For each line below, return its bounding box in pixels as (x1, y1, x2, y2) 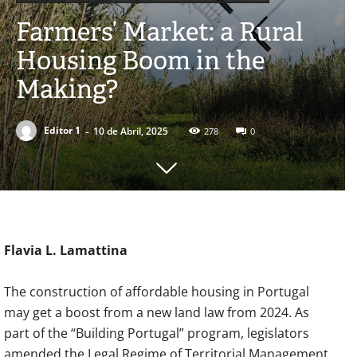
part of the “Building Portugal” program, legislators (4, 324, 309, 342)
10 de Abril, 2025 (93, 124, 168, 138)
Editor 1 (44, 124, 80, 138)
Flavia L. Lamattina (4, 241, 127, 259)
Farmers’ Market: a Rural (16, 14, 304, 49)
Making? (16, 71, 118, 106)
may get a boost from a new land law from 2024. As (4, 303, 309, 321)
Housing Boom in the (16, 42, 265, 77)
